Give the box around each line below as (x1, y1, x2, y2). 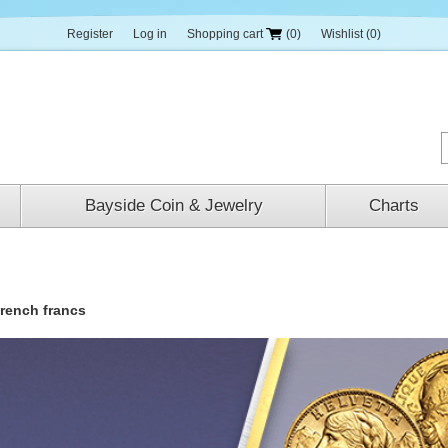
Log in (133, 27, 167, 41)
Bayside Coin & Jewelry (84, 196, 263, 215)
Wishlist (321, 27, 363, 41)
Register (67, 27, 113, 41)
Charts (368, 196, 419, 215)
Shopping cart (187, 27, 263, 41)
